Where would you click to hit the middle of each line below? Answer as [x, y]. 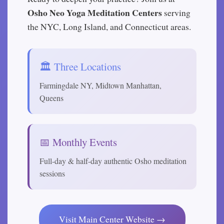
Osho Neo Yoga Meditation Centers [95, 12]
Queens [51, 98]
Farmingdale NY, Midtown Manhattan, [100, 85]
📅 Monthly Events [78, 142]
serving [176, 12]
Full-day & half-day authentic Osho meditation [113, 161]
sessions [52, 173]
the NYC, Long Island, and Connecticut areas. [109, 26]
